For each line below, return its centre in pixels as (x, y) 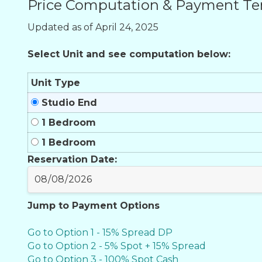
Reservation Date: (72, 159)
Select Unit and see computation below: (129, 54)
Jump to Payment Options (94, 205)
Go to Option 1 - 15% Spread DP (100, 232)
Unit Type (56, 82)
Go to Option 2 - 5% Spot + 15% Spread (117, 246)
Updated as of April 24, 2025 (93, 27)
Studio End (68, 102)
